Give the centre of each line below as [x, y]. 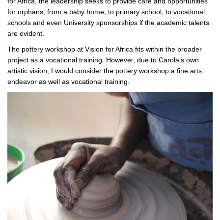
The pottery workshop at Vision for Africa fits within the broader [105, 49]
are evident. [26, 34]
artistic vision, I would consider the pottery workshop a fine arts [105, 71]
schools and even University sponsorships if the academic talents [108, 23]
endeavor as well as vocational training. [69, 82]
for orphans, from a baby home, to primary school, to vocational [106, 12]
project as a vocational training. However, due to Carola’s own [103, 60]
